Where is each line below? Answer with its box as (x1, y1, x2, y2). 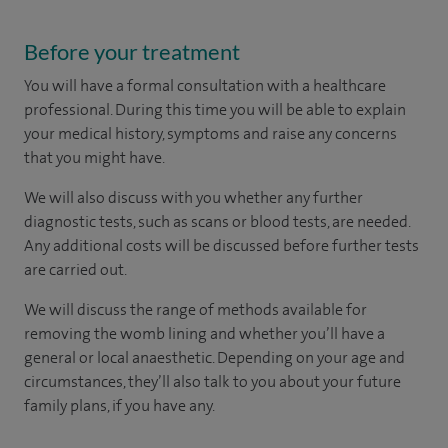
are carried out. (24, 259, 127, 280)
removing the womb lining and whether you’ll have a (24, 323, 385, 344)
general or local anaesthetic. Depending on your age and (24, 347, 405, 368)
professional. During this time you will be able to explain (24, 99, 406, 120)
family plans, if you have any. (24, 395, 215, 416)
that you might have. (24, 147, 165, 168)
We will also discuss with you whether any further (24, 187, 363, 208)
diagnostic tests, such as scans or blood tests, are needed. (24, 211, 410, 232)
